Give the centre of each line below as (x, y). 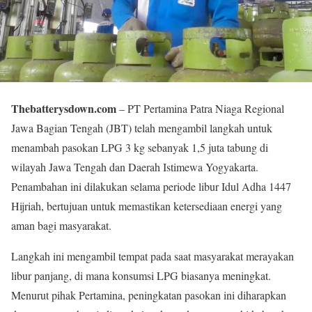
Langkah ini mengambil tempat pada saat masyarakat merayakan (153, 256)
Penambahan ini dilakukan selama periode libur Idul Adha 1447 (151, 187)
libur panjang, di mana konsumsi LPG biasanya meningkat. (141, 276)
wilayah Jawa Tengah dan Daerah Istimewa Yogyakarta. (135, 167)
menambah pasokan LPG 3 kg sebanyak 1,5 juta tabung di (140, 148)
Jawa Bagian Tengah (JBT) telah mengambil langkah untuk (142, 128)
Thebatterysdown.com (64, 109)
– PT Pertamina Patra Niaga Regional (200, 109)
